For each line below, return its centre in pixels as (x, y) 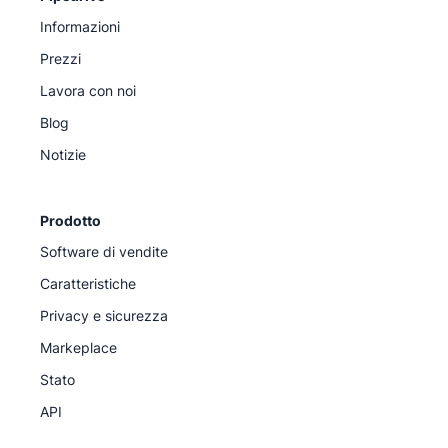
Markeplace (78, 347)
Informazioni (80, 26)
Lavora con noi (88, 90)
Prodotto (70, 220)
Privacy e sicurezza (104, 315)
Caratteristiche (88, 283)
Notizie (63, 154)
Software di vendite (104, 251)
